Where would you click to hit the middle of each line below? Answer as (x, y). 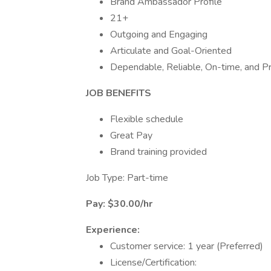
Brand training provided (158, 152)
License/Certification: (153, 263)
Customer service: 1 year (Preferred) (187, 246)
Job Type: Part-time (127, 178)
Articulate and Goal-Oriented (171, 51)
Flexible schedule (147, 119)
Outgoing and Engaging (159, 34)
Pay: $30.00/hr (119, 204)
